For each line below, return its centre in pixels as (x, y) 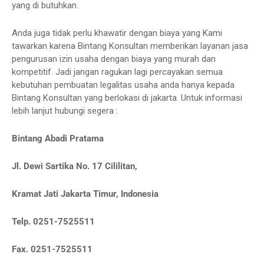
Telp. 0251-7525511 (55, 222)
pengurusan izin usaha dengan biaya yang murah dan (114, 59)
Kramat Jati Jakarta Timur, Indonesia (86, 194)
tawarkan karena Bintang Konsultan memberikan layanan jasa (130, 46)
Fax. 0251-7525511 (53, 249)
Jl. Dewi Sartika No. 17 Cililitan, (76, 166)
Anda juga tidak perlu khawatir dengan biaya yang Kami (117, 33)
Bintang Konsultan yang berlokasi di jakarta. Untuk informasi (127, 98)
